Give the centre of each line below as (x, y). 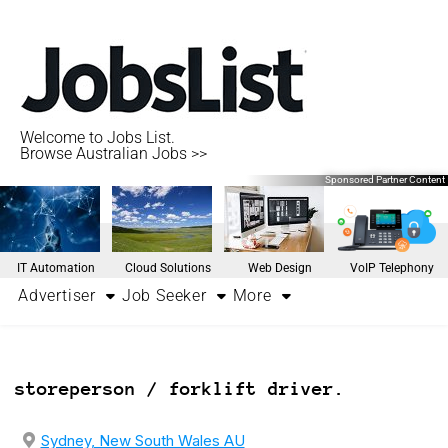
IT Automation (56, 268)
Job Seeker (164, 295)
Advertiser (57, 295)
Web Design (280, 268)
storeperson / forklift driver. (180, 388)
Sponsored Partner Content (385, 179)
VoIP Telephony (392, 268)
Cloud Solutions (168, 268)
